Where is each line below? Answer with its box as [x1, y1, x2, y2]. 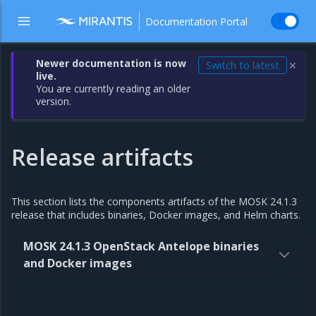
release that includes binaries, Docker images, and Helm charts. [11, 208, 300, 221]
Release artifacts [11, 142, 193, 172]
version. [36, 95, 72, 108]
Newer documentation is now [36, 56, 187, 70]
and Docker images [23, 255, 132, 271]
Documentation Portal [145, 14, 248, 28]
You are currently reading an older [36, 82, 191, 95]
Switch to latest [205, 59, 279, 72]
